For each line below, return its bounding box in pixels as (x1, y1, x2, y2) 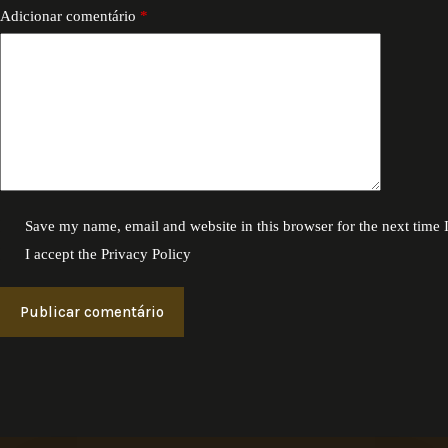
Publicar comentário (20, 302, 164, 321)
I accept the (25, 245, 102, 262)
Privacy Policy (101, 245, 192, 262)
